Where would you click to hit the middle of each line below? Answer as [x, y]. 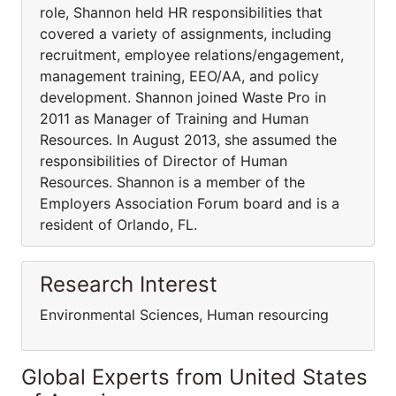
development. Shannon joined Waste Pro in [183, 97]
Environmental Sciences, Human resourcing [187, 315]
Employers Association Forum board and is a [190, 203]
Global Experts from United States [194, 377]
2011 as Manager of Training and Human [174, 118]
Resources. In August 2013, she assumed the [188, 140]
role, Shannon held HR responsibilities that [181, 12]
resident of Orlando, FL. [121, 225]
